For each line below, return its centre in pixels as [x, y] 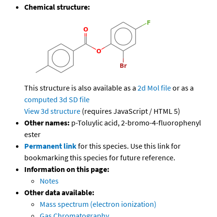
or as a [182, 88]
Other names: [47, 123]
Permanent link [50, 146]
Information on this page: [67, 169]
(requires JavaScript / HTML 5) [130, 111]
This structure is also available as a [81, 88]
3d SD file [74, 100]
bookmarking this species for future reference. [100, 158]
